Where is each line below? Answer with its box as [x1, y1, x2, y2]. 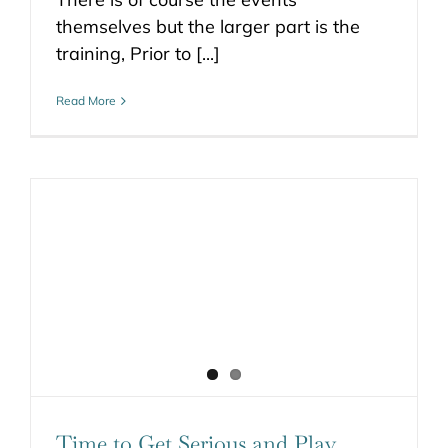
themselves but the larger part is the [56, 15, 360, 39]
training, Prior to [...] [56, 42, 220, 66]
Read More [56, 93, 116, 109]
